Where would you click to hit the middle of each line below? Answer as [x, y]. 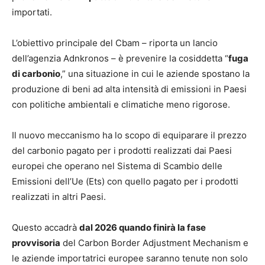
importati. [32, 12]
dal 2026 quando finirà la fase [143, 228]
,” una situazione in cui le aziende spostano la [155, 74]
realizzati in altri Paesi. [59, 197]
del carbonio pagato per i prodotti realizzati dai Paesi [122, 151]
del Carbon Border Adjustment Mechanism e [154, 243]
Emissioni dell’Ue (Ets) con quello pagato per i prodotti [125, 182]
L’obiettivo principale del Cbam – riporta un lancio [115, 43]
